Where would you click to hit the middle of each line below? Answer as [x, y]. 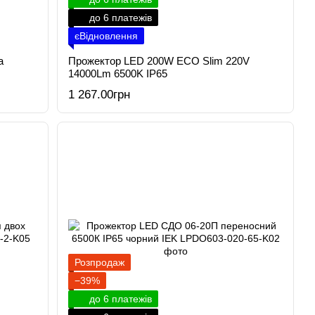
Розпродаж [100, 262]
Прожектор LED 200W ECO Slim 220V [159, 61]
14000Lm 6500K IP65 [118, 73]
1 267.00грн [99, 95]
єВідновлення [107, 36]
